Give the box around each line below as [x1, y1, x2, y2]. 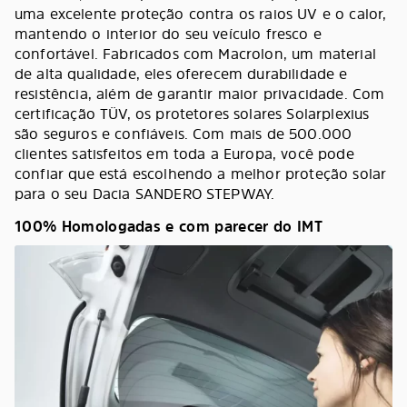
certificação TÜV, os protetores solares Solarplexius [15, 104, 370, 124]
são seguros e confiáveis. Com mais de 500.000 [15, 124, 352, 144]
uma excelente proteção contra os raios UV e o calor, [15, 4, 387, 24]
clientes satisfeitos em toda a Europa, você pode [15, 144, 354, 164]
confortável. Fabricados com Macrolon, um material [15, 44, 376, 64]
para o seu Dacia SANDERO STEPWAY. [15, 184, 275, 203]
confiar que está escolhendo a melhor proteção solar [15, 164, 387, 184]
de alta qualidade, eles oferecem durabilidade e [15, 64, 348, 84]
